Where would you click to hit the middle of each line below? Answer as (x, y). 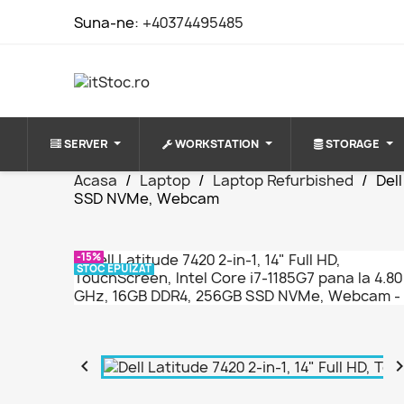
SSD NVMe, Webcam (147, 198)
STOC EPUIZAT (114, 269)
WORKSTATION (216, 144)
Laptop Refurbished (284, 180)
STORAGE (352, 144)
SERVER (85, 144)
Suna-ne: (109, 23)
